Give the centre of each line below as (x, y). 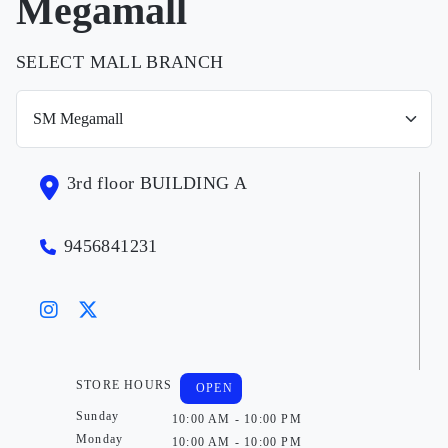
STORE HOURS (124, 385)
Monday (100, 439)
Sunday (98, 416)
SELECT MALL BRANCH (120, 62)
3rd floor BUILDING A (157, 183)
